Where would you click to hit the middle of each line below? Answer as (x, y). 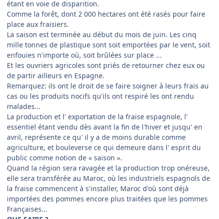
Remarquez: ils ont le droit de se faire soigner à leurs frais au (108, 86)
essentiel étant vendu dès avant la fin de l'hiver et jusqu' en (105, 127)
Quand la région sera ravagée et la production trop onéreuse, (108, 168)
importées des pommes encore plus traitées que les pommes (107, 199)
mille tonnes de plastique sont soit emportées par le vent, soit (109, 45)
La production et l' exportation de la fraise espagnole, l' (97, 117)
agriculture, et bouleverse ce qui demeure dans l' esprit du (104, 148)
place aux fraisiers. (38, 24)
